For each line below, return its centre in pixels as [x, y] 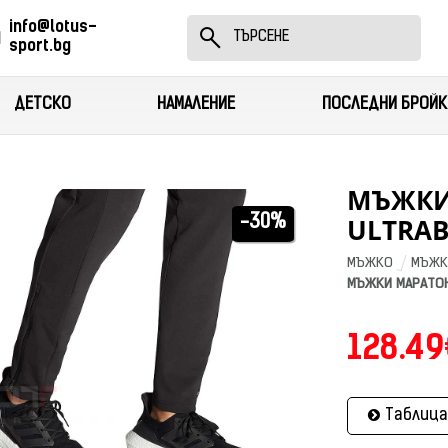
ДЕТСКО [42, 105]
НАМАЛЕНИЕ [196, 105]
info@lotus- [52, 28]
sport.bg [39, 47]
